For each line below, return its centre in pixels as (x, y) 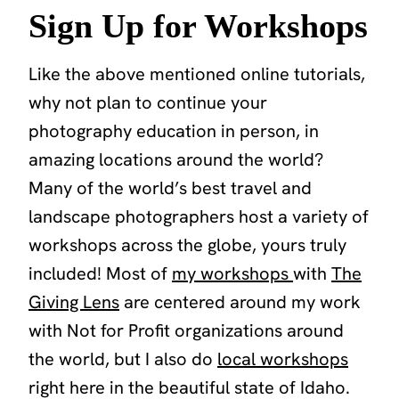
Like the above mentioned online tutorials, (197, 73)
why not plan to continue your (148, 102)
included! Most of (100, 273)
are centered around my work (240, 301)
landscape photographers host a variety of (199, 216)
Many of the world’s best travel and (170, 187)
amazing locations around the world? (176, 159)
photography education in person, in (174, 130)
